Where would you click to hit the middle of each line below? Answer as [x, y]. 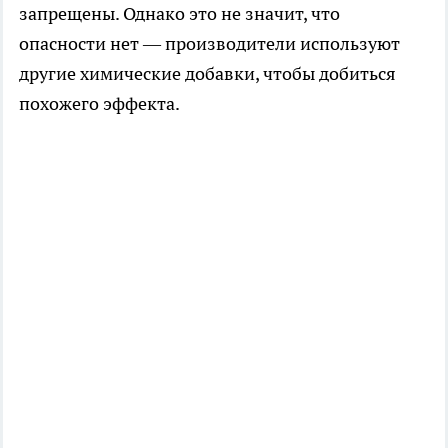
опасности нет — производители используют [209, 43]
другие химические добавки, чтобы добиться [207, 73]
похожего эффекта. [99, 103]
